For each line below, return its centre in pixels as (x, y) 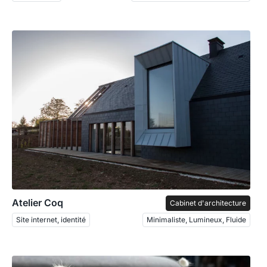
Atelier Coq (38, 202)
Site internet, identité (51, 219)
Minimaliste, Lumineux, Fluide (196, 219)
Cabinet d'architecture (208, 203)
